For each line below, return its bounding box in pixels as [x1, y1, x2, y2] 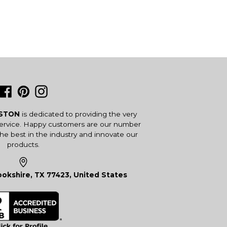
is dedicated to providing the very [20, 109, 137, 118]
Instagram [47, 85, 88, 95]
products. [7, 140, 40, 148]
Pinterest [29, 85, 67, 95]
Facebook [11, 85, 52, 95]
